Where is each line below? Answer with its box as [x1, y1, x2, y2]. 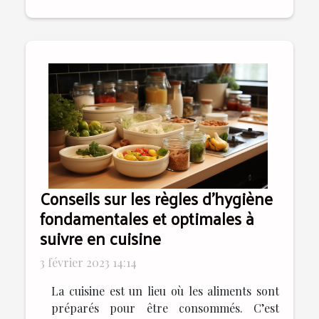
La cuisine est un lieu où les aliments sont [51, 283, 279, 299]
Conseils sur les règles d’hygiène [40, 183, 273, 214]
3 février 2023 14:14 [40, 255, 137, 271]
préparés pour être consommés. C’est [51, 300, 279, 316]
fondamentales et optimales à [40, 203, 254, 234]
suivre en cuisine [40, 223, 161, 254]
